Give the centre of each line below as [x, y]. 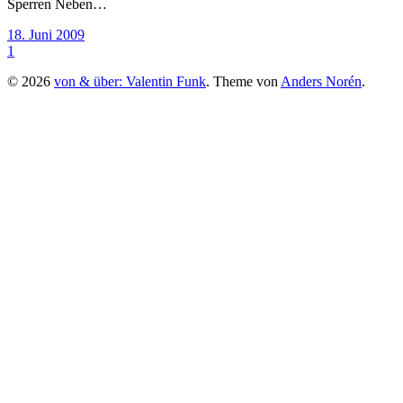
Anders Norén [321, 81]
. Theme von [243, 81]
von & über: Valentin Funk [130, 81]
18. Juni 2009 [46, 34]
